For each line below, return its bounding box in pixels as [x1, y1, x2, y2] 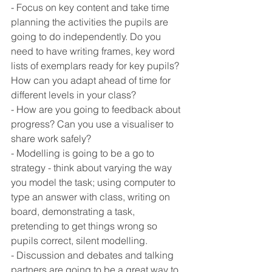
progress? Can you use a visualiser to [11, 118, 176, 130]
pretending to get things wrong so [11, 220, 160, 232]
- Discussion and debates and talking [11, 249, 176, 261]
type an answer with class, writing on [11, 191, 172, 203]
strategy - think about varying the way [11, 161, 174, 174]
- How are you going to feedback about [11, 103, 183, 115]
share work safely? [11, 132, 93, 144]
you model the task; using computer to [11, 176, 178, 188]
